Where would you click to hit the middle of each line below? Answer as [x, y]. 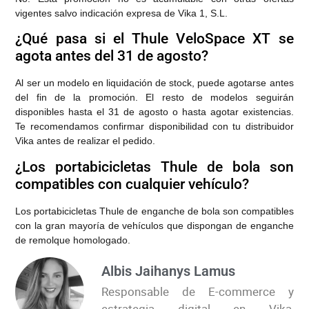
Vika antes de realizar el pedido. [86, 141]
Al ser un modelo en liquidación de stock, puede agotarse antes [154, 83]
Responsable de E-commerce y [198, 292]
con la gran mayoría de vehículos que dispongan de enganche [154, 225]
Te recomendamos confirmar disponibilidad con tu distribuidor [154, 127]
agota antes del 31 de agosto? [112, 56]
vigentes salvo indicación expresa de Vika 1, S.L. [122, 13]
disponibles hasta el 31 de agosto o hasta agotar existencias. [154, 112]
